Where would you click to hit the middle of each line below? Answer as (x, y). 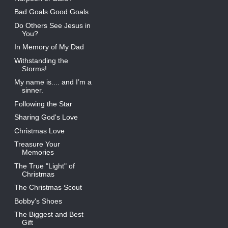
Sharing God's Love (46, 117)
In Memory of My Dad (49, 47)
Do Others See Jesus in (52, 25)
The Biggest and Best (49, 215)
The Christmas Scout (48, 188)
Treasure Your (37, 144)
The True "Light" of (44, 166)
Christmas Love (39, 131)
